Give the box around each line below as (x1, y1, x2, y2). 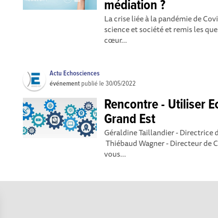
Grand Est (104, 111, 156, 128)
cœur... (104, 34, 127, 46)
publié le (80, 79, 106, 88)
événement (50, 79, 80, 88)
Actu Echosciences (50, 69, 100, 78)
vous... (104, 147, 127, 160)
